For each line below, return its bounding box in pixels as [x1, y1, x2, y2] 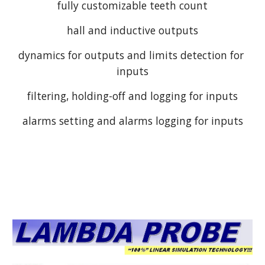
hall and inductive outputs [67, 22, 198, 37]
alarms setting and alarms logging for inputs [22, 113, 243, 128]
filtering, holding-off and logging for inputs [27, 88, 238, 103]
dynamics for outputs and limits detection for [18, 47, 244, 62]
